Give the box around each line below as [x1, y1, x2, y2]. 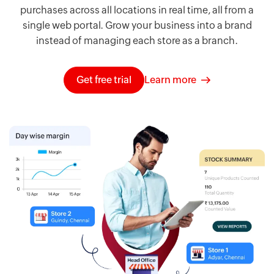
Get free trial [76, 74, 131, 86]
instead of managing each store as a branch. [36, 35, 238, 47]
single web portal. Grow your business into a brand [22, 20, 252, 32]
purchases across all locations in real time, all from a [20, 4, 254, 17]
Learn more [144, 74, 196, 86]
